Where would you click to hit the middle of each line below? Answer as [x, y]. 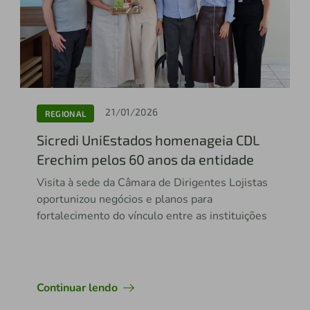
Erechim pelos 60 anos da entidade [145, 159]
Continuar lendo [77, 288]
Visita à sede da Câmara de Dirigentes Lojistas [152, 183]
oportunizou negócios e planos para [124, 200]
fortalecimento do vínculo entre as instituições [152, 216]
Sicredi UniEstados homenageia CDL [148, 140]
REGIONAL [65, 113]
